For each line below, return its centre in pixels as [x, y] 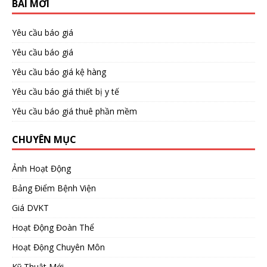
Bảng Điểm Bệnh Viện [54, 188]
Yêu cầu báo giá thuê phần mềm [74, 111]
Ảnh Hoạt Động [41, 168]
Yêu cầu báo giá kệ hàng [59, 72]
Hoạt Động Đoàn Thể [53, 227]
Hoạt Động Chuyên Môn [58, 247]
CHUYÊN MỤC [44, 139]
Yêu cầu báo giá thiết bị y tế [66, 91]
